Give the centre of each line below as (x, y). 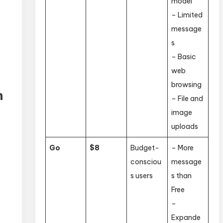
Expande (186, 217)
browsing (187, 84)
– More (183, 148)
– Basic (184, 56)
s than (182, 175)
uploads (185, 126)
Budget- (145, 148)
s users (142, 175)
